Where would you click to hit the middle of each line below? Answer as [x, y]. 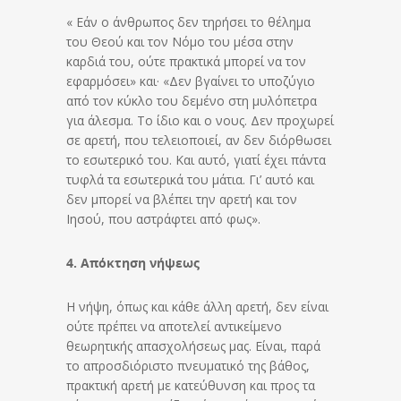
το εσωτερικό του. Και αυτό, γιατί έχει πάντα [196, 159]
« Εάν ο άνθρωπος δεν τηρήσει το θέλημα [188, 21]
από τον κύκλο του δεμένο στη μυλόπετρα [192, 100]
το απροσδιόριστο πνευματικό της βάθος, [188, 365]
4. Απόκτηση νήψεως [133, 262]
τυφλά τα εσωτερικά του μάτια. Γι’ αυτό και [190, 179]
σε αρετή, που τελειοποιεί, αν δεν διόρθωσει [199, 140]
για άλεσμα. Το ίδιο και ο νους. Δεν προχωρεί [200, 120]
